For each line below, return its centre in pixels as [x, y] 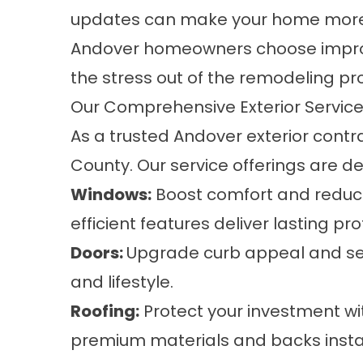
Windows [109, 194]
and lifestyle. [122, 282]
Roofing [103, 311]
